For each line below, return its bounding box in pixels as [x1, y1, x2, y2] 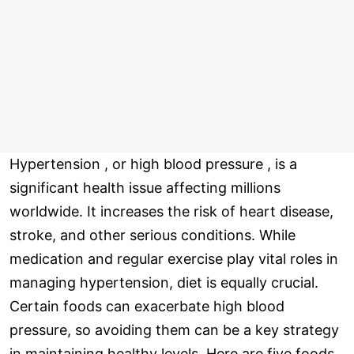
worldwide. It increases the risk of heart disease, [9, 203, 333, 220]
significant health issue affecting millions [9, 179, 281, 197]
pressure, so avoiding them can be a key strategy [9, 322, 339, 339]
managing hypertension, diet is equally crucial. [9, 274, 318, 292]
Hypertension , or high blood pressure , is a [9, 156, 297, 173]
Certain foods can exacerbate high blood [9, 298, 284, 315]
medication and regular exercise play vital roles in [9, 250, 338, 268]
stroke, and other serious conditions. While [9, 227, 296, 244]
